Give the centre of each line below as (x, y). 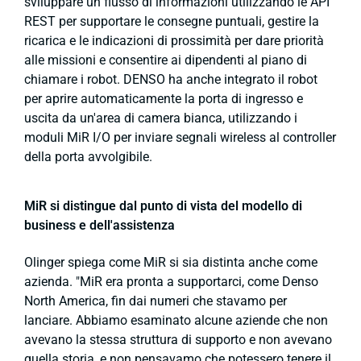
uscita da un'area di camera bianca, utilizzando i (161, 118)
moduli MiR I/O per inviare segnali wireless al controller (180, 138)
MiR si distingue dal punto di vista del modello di (163, 206)
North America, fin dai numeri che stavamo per (156, 301)
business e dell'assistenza (100, 226)
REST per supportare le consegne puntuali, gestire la (172, 22)
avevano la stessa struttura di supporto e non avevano (178, 339)
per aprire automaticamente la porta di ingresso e (164, 99)
